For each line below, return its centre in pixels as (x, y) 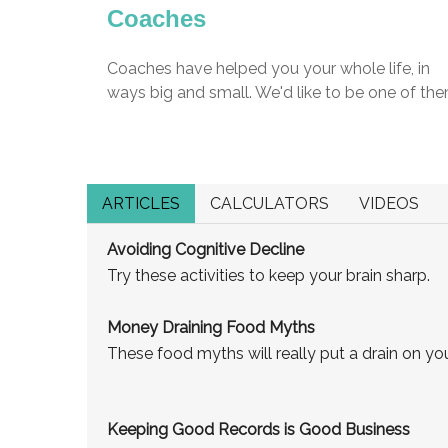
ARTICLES (141, 203)
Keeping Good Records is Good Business (258, 429)
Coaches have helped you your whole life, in (268, 68)
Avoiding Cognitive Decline (205, 249)
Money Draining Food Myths (211, 327)
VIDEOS (389, 203)
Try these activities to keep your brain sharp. (268, 275)
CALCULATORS (269, 203)
